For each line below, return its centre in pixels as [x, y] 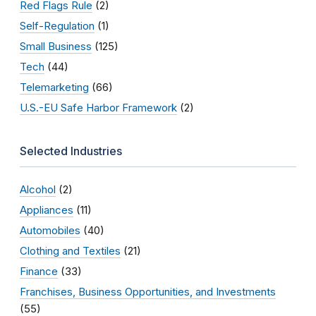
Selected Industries [71, 151]
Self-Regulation [57, 25]
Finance [39, 271]
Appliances [47, 209]
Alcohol [38, 189]
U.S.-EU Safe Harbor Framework [98, 107]
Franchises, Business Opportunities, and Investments [148, 291]
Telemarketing [54, 87]
